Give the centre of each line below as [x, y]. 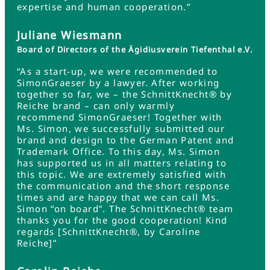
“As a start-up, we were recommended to [118, 71]
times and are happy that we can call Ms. [118, 197]
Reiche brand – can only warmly [96, 105]
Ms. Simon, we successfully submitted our [121, 128]
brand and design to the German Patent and [126, 140]
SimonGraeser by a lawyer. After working [118, 83]
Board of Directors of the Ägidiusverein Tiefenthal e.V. [135, 49]
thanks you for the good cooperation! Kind [122, 220]
